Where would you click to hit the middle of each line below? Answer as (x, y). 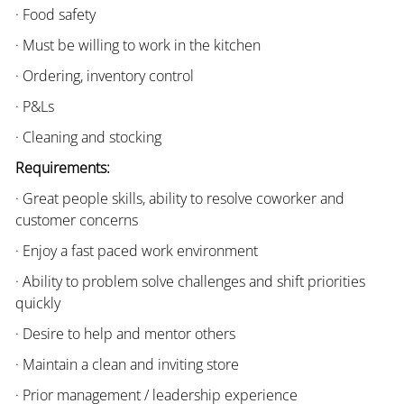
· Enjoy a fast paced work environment (136, 250)
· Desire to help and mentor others (125, 333)
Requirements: (62, 167)
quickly (37, 303)
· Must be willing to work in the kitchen (138, 45)
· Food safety (55, 14)
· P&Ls (34, 106)
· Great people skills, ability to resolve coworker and (179, 198)
